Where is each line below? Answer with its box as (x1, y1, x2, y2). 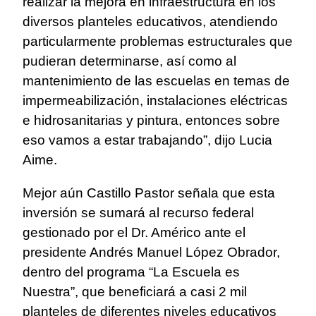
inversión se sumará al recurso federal (23, 205, 254, 221)
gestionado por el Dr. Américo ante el (23, 225, 245, 241)
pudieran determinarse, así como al (23, 54, 236, 69)
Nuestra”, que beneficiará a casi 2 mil (23, 284, 247, 300)
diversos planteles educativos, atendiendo (23, 14, 278, 30)
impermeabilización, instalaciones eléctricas (23, 93, 288, 109)
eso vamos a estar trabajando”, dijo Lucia (23, 133, 272, 148)
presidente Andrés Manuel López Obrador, (23, 245, 280, 260)
